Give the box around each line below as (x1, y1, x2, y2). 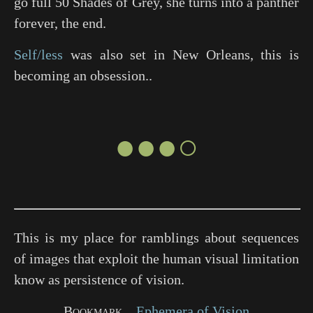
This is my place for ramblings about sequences (14, 230, 299, 245)
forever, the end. (14, 15, 106, 31)
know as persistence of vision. (14, 272, 184, 287)
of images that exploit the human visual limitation (14, 251, 299, 266)
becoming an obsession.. (14, 68, 152, 83)
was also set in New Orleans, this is (63, 47, 299, 62)
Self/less (14, 47, 63, 62)
